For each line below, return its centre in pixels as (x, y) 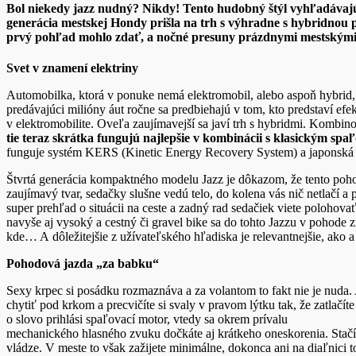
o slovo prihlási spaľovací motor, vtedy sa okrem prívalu (147, 319)
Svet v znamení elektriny (72, 68)
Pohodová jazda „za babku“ (83, 264)
